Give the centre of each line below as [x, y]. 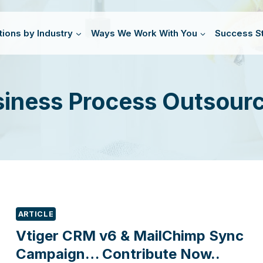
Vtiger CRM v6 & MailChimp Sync [129, 236]
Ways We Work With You [144, 33]
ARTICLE [36, 214]
